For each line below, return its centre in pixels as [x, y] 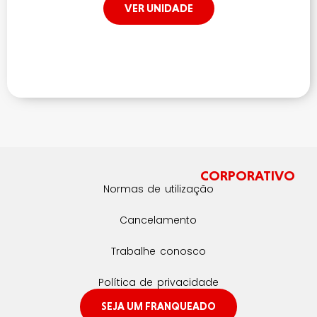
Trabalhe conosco [158, 251]
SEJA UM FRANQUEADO [158, 306]
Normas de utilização [158, 189]
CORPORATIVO [248, 175]
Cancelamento [158, 220]
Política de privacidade [158, 282]
